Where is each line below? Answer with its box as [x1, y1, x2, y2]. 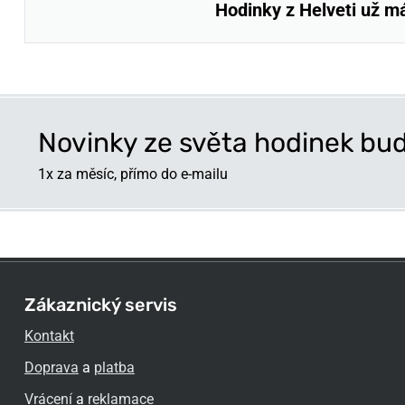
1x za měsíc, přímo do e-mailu [38, 165, 228, 183]
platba [94, 359, 135, 376]
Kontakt [24, 327, 74, 344]
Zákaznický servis [24, 294, 177, 316]
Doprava [24, 359, 79, 376]
